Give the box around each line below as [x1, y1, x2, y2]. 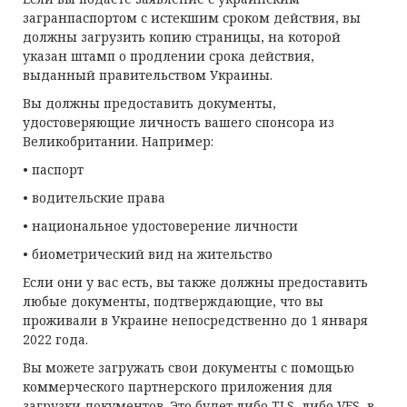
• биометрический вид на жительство [23, 245, 273, 263]
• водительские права [23, 189, 165, 206]
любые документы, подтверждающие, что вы [23, 293, 323, 310]
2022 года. [23, 331, 88, 348]
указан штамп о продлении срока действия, [23, 47, 314, 65]
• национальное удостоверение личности [23, 217, 298, 234]
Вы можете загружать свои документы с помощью [23, 359, 354, 376]
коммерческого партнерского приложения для [23, 378, 333, 395]
